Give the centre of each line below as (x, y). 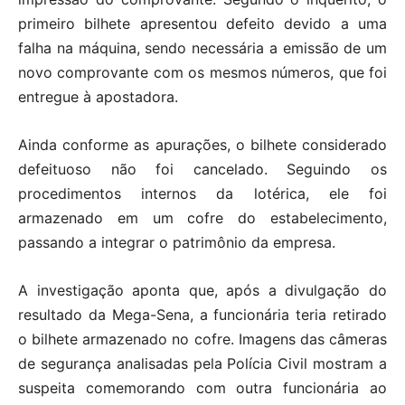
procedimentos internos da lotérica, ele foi (202, 193)
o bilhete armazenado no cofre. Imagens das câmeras (202, 339)
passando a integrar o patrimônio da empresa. (177, 242)
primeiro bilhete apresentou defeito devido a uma (202, 23)
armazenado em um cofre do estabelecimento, (202, 217)
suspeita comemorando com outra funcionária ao (202, 387)
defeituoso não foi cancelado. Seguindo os (202, 169)
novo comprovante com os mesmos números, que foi (202, 72)
